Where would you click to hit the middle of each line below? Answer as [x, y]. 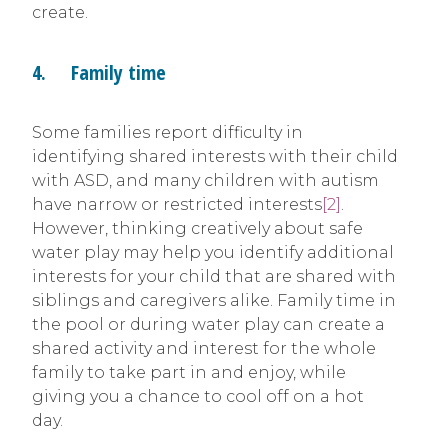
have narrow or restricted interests [177, 205]
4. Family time [99, 73]
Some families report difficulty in [167, 133]
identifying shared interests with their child [215, 157]
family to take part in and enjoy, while [189, 373]
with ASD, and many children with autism [205, 181]
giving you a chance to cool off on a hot [198, 397]
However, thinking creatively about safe [197, 229]
